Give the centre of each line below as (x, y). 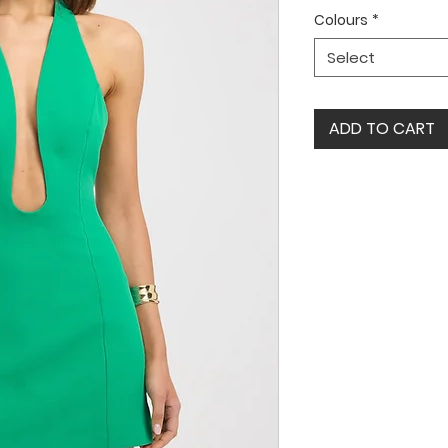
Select (351, 57)
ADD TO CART (382, 128)
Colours (341, 20)
